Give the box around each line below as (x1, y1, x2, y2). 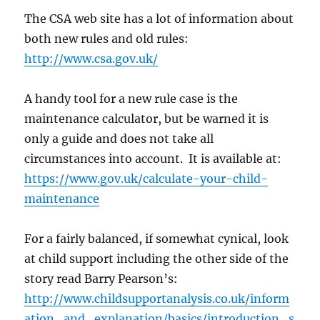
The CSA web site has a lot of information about (24, 11, 294, 26)
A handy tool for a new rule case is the (24, 91, 239, 106)
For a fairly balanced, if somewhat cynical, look (24, 231, 289, 246)
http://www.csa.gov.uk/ (24, 51, 159, 66)
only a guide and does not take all (24, 131, 214, 146)
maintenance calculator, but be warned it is (24, 111, 269, 126)
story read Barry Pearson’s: (24, 271, 179, 286)
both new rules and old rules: (24, 31, 189, 46)
